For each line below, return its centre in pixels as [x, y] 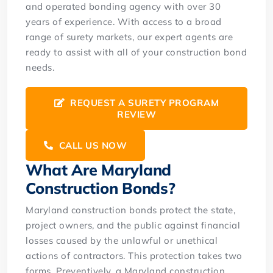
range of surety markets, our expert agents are [129, 37]
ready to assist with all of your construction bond [136, 52]
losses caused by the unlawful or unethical [122, 240]
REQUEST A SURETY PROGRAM [143, 102]
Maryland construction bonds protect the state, [131, 210]
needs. [40, 67]
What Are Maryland [99, 169]
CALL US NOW [92, 145]
